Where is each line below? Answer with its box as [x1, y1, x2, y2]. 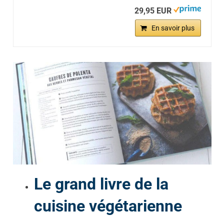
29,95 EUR [134, 6, 171, 16]
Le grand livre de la [34, 174, 168, 194]
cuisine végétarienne [34, 196, 186, 216]
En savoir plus [151, 24, 194, 32]
